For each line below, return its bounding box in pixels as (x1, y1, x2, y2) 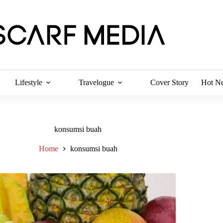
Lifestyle (15, 78, 43, 87)
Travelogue (79, 78, 114, 87)
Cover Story (150, 78, 189, 87)
